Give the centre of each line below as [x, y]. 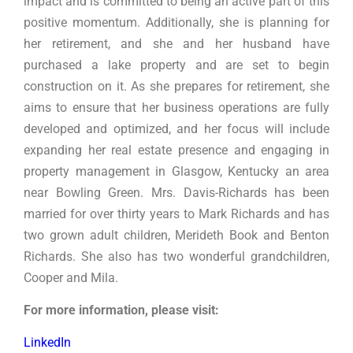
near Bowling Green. [87, 192]
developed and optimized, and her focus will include [176, 128]
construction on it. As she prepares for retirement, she [176, 86]
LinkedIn [47, 343]
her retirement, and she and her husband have [176, 43]
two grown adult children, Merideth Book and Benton [176, 235]
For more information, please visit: [121, 310]
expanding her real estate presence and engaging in [176, 150]
